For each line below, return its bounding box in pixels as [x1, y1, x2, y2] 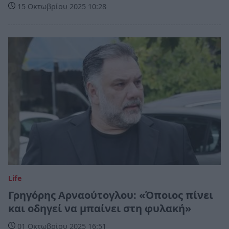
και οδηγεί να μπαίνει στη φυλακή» [8, 201, 191, 215]
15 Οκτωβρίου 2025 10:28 [15, 2, 106, 12]
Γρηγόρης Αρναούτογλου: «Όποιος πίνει [8, 188, 213, 202]
